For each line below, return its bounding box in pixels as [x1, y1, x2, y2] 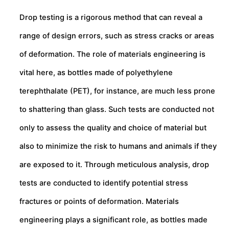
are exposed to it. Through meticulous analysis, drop [19, 160, 209, 170]
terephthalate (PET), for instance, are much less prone [19, 86, 215, 96]
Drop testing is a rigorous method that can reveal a [19, 13, 202, 22]
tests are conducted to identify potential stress [19, 178, 188, 188]
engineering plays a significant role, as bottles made [19, 215, 208, 225]
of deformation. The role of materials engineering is [19, 50, 205, 59]
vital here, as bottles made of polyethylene [19, 68, 173, 78]
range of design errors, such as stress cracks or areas [19, 31, 214, 41]
